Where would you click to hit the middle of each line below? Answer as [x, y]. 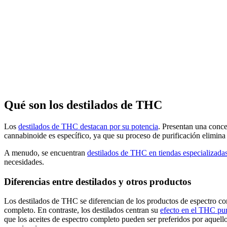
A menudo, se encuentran [46, 153]
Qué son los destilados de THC [83, 105]
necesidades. [24, 162]
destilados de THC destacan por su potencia [88, 126]
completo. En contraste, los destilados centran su [82, 210]
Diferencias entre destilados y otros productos [98, 181]
